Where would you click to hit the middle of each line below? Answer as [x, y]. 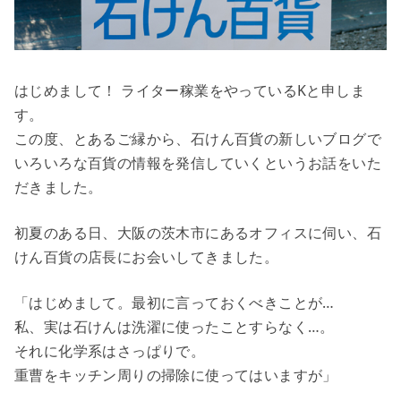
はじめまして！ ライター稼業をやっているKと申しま [190, 91]
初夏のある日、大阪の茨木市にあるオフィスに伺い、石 [198, 233]
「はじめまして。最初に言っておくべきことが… [175, 303]
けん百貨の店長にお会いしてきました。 [147, 257]
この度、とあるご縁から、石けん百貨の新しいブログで [198, 139]
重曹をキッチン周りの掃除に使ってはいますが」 [176, 375]
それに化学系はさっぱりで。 [110, 351]
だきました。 [59, 188]
